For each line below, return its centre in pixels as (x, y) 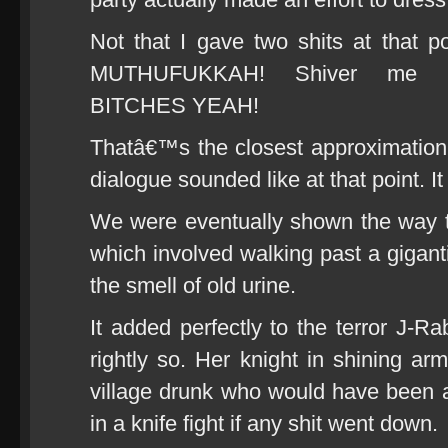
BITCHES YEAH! (174, 105)
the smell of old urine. (193, 285)
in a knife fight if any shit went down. (264, 423)
